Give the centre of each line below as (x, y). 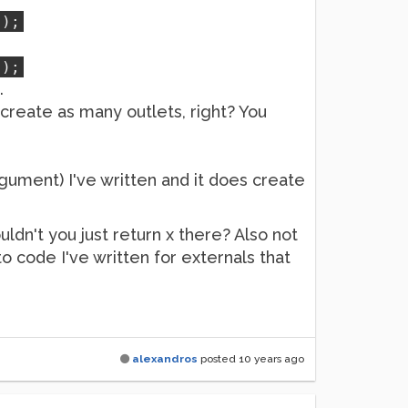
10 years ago (271, 359)
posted (218, 359)
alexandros (165, 359)
